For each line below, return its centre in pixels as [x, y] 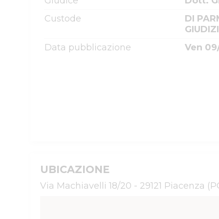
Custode [63, 19]
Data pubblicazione [88, 47]
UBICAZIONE [75, 169]
